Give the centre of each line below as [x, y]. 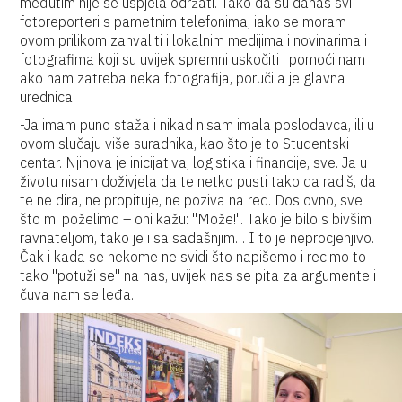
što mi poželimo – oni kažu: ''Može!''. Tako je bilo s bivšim [196, 219]
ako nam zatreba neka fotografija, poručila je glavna [183, 78]
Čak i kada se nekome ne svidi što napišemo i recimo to [193, 257]
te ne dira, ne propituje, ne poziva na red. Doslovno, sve [192, 200]
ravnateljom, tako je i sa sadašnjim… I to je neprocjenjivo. [197, 238]
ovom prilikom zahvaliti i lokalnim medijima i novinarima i [194, 40]
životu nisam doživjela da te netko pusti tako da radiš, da [198, 181]
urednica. [48, 97]
